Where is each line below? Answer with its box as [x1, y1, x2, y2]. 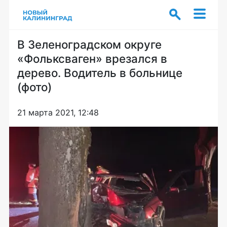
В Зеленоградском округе [17, 37, 162, 51]
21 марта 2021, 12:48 [17, 107, 99, 118]
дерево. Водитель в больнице [17, 66, 182, 80]
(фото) [17, 80, 52, 94]
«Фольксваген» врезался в [17, 52, 167, 65]
